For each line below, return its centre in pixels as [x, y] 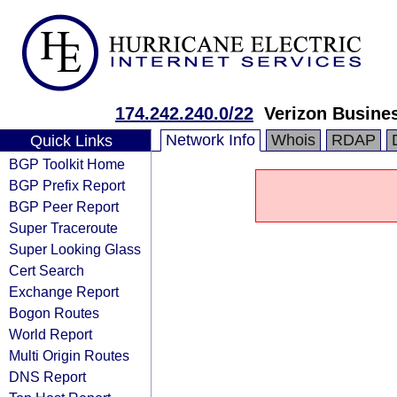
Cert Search [47, 270]
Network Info [210, 140]
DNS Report [47, 377]
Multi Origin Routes [69, 355]
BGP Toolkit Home [67, 164]
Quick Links [71, 141]
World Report [51, 334]
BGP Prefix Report [67, 185]
